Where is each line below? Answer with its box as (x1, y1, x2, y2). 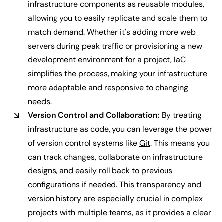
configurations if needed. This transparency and (28, 179, 201, 190)
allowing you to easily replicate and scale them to (28, 13, 207, 23)
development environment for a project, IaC (28, 55, 186, 65)
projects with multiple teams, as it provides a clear (28, 207, 211, 218)
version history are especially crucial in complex (28, 193, 203, 204)
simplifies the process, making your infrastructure (28, 68, 207, 79)
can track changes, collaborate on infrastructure (28, 152, 203, 162)
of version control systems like (28, 138, 139, 148)
